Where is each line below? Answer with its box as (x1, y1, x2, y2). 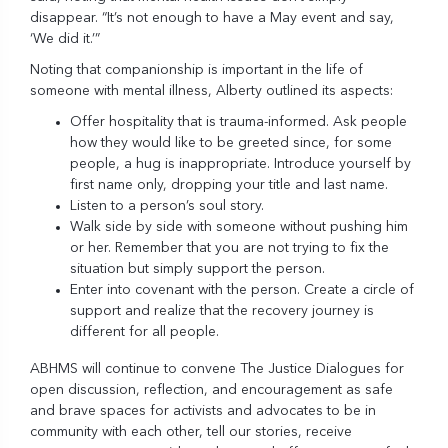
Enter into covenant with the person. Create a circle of (70, 282, 414, 297)
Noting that (30, 62, 105, 77)
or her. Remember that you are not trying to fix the (70, 240, 389, 255)
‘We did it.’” (30, 31, 100, 46)
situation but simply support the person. (70, 261, 325, 276)
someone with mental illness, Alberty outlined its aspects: (30, 83, 393, 98)
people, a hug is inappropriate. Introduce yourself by (70, 156, 411, 171)
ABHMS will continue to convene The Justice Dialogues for (30, 361, 404, 376)
